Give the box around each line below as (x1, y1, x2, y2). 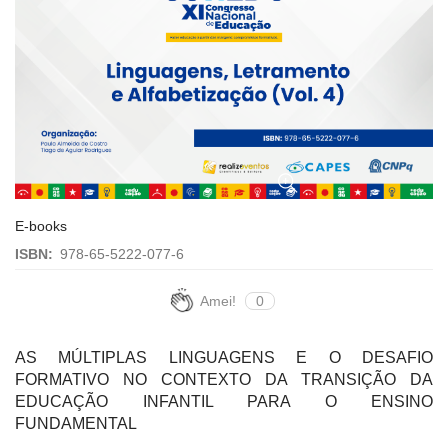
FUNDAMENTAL (15, 414, 137, 432)
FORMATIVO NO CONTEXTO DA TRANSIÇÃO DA (15, 370, 433, 388)
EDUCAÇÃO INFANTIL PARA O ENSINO (15, 392, 433, 410)
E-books (15, 217, 67, 234)
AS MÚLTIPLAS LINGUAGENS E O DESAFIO (15, 348, 433, 366)
